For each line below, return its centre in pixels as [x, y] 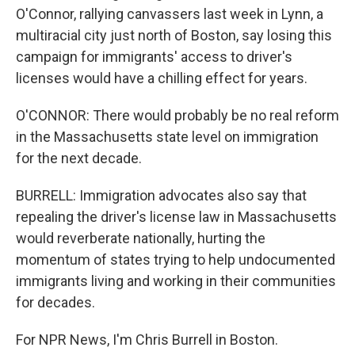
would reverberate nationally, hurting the [141, 238]
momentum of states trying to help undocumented [176, 260]
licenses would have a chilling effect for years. [162, 78]
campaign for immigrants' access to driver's [154, 57]
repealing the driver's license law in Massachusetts [176, 217]
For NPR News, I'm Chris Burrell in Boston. [147, 340]
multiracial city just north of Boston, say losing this [174, 35]
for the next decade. [79, 158]
